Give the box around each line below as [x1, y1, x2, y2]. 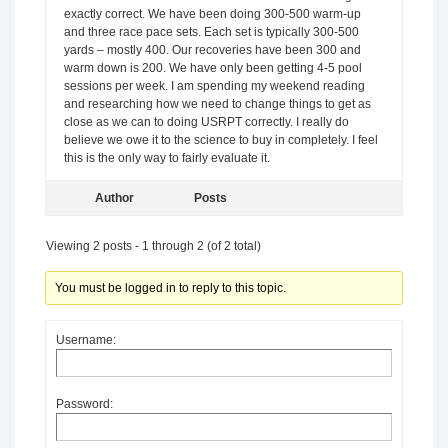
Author [94, 191, 134, 205]
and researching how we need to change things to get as [64, 97, 371, 111]
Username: [56, 333, 116, 347]
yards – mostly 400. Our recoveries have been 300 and [64, 43, 361, 57]
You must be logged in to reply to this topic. [55, 281, 287, 295]
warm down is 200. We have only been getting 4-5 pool [64, 61, 362, 75]
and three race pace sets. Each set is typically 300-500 [64, 25, 359, 39]
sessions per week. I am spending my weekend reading [64, 79, 365, 93]
